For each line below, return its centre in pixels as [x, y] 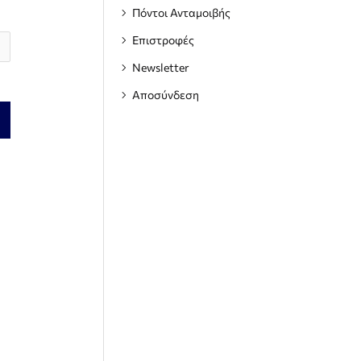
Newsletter [161, 67]
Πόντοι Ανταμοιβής [181, 12]
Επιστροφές [163, 40]
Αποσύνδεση [166, 95]
